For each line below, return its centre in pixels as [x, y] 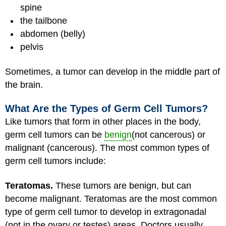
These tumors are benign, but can [122, 185]
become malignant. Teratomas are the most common [111, 199]
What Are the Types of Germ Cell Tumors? [106, 108]
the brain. [24, 84]
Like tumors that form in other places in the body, [103, 122]
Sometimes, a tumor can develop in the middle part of [112, 71]
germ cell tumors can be [55, 135]
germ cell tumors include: [55, 161]
